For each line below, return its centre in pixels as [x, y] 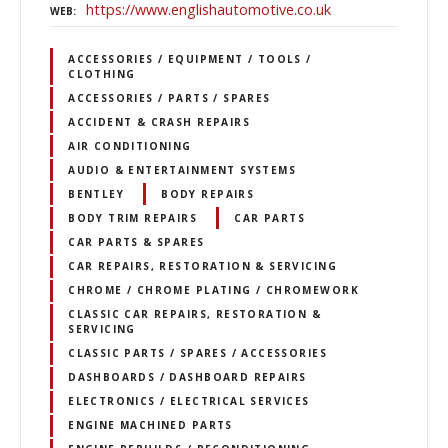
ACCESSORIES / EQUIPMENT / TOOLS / [190, 58]
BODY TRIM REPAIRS [133, 217]
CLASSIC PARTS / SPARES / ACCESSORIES [197, 353]
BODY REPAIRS [208, 193]
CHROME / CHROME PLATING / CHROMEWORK [213, 290]
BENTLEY [96, 193]
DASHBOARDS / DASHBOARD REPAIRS [187, 377]
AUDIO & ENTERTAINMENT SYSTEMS [182, 169]
